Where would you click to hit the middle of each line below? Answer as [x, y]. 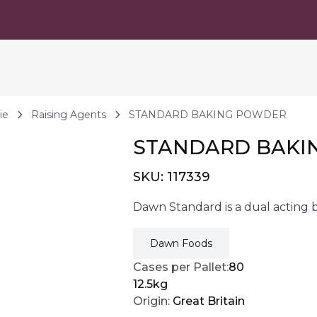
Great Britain [209, 301]
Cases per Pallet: [181, 267]
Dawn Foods [181, 243]
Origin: [151, 301]
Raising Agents [69, 115]
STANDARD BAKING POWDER [208, 115]
